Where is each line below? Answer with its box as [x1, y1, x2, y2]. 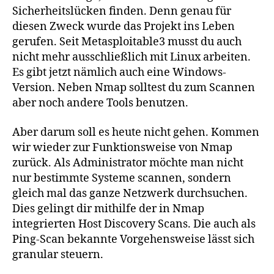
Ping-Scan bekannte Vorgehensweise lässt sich [12, 232, 254, 246]
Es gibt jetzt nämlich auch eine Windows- [12, 65, 226, 80]
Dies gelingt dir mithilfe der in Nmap [12, 201, 204, 216]
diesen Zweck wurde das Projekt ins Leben [12, 20, 235, 34]
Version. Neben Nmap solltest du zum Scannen [12, 81, 255, 95]
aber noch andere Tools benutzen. [12, 96, 188, 111]
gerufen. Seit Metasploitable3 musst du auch [12, 35, 242, 50]
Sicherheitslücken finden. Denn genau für [12, 4, 231, 19]
